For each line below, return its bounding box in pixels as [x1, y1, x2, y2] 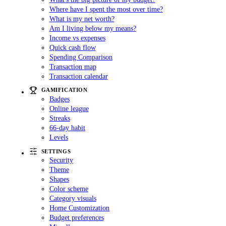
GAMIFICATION [41, 87, 88, 93]
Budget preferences [49, 213, 104, 222]
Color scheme [49, 185, 88, 193]
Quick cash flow [49, 43, 96, 51]
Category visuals [49, 194, 96, 203]
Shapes [49, 175, 69, 184]
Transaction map [49, 62, 96, 71]
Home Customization [49, 204, 109, 212]
